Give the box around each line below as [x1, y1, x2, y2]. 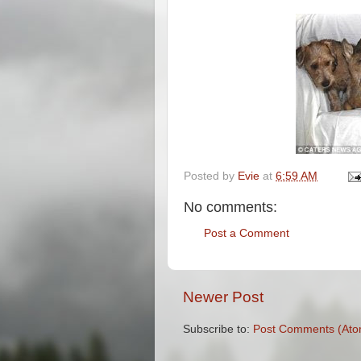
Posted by [184, 169, 238, 182]
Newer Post [183, 288, 263, 305]
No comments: [184, 198, 277, 215]
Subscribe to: [183, 323, 253, 336]
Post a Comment [204, 227, 289, 240]
